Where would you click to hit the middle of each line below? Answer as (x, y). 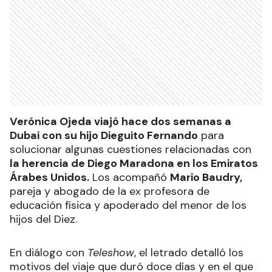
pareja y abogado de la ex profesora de (110, 191)
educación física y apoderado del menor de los (128, 205)
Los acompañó (130, 177)
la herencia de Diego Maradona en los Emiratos (134, 163)
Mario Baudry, (206, 177)
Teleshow (111, 252)
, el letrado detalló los (189, 252)
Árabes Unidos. (49, 177)
